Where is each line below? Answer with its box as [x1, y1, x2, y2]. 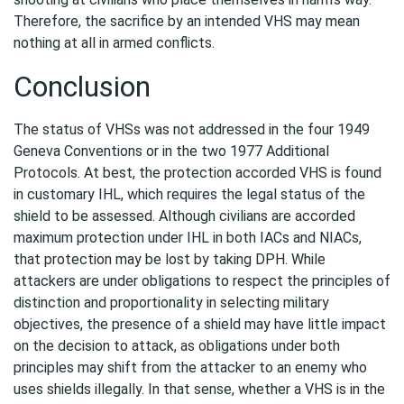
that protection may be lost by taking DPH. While [14, 251, 326, 268]
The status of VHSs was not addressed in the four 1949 [14, 121, 370, 138]
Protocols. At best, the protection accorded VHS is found [14, 164, 381, 181]
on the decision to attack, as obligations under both [14, 337, 340, 354]
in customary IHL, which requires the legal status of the [14, 186, 365, 203]
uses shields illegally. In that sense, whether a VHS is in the [14, 381, 385, 398]
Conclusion [14, 69, 151, 104]
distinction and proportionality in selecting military [14, 294, 329, 311]
